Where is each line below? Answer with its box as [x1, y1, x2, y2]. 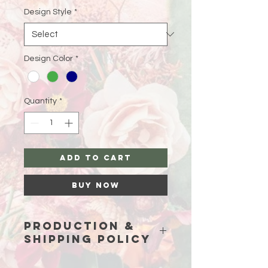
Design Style [24, 7, 72, 16]
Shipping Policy [24, 232, 151, 246]
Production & [24, 218, 135, 233]
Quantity [24, 96, 57, 105]
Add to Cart [60, 153, 132, 162]
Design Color [24, 54, 73, 63]
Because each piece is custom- [24, 257, 150, 266]
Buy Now [72, 180, 120, 190]
